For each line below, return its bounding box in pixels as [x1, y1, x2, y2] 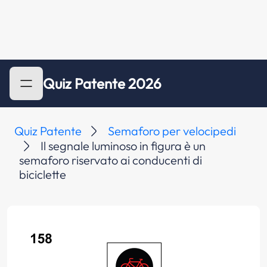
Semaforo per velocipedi [108, 123, 236, 138]
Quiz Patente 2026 [43, 74, 162, 92]
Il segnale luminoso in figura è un [41, 138, 206, 153]
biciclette [19, 167, 66, 182]
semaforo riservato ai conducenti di [19, 153, 202, 167]
